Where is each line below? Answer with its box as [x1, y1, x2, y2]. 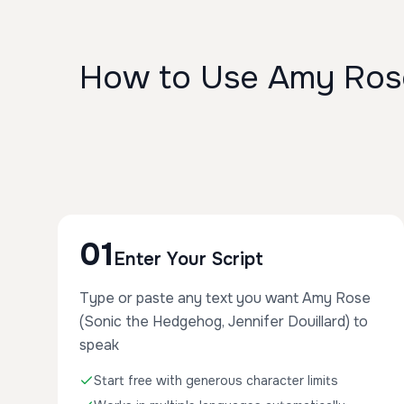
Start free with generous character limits [94, 372, 338, 389]
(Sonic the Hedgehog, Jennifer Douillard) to [79, 312, 368, 331]
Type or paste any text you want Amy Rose [79, 289, 371, 308]
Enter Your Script [114, 248, 263, 271]
